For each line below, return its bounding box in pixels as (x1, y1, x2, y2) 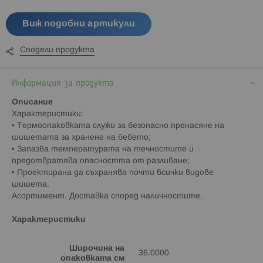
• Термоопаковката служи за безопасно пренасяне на (12, 122, 224, 130)
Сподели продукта (20, 46, 95, 54)
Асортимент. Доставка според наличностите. (12, 192, 203, 200)
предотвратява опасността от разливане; (12, 157, 190, 165)
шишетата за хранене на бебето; (12, 133, 151, 141)
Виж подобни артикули (22, 19, 135, 28)
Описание (12, 98, 53, 106)
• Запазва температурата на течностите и (12, 145, 194, 153)
